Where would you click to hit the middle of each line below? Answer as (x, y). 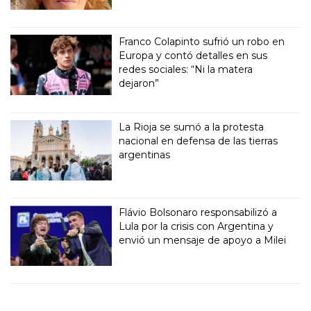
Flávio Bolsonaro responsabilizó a (198, 213)
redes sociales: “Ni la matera (186, 70)
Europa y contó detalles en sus (193, 56)
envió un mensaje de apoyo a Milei (203, 241)
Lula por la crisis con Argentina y (196, 227)
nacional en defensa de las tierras (199, 141)
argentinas (145, 155)
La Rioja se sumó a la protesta (192, 127)
